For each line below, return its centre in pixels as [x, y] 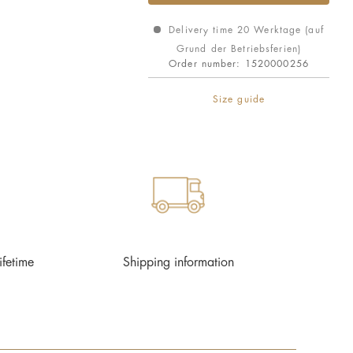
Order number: [207, 64]
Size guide [239, 99]
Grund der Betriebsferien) [239, 49]
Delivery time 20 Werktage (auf [244, 30]
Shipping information [178, 262]
